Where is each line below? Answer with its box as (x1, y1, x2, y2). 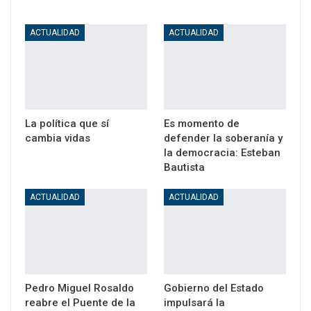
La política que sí (25, 117, 109, 131)
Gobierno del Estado (164, 282, 264, 295)
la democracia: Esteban (164, 146, 280, 160)
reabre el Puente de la (25, 296, 135, 310)
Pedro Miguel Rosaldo (25, 282, 134, 295)
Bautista (164, 161, 205, 174)
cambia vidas (25, 132, 90, 145)
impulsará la (164, 296, 225, 310)
